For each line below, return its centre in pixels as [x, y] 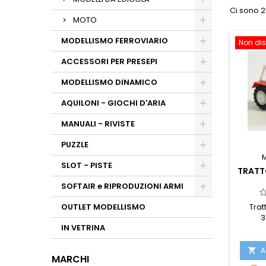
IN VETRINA [83, 228]
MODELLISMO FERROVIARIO [115, 41]
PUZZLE [75, 145]
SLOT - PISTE [87, 165]
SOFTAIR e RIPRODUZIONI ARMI [122, 186]
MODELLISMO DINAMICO [109, 82]
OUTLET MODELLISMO [103, 207]
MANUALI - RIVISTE [98, 124]
